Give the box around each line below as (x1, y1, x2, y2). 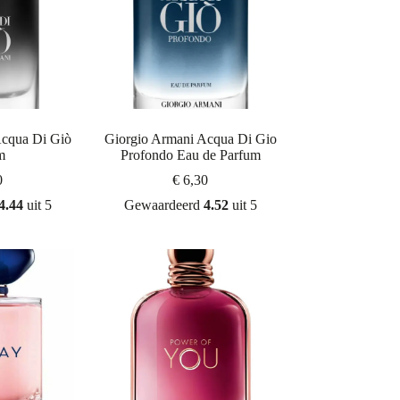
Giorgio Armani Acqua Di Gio (104, 131, 277, 147)
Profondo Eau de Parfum (120, 147, 261, 163)
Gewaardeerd (123, 197, 204, 213)
